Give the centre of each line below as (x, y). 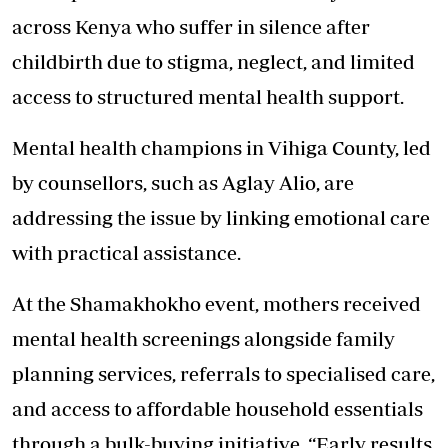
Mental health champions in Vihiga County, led (221, 148)
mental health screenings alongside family (203, 339)
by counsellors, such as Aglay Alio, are (183, 183)
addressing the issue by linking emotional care (221, 218)
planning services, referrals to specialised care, (223, 374)
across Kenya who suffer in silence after (191, 27)
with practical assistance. (126, 253)
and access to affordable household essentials (217, 409)
